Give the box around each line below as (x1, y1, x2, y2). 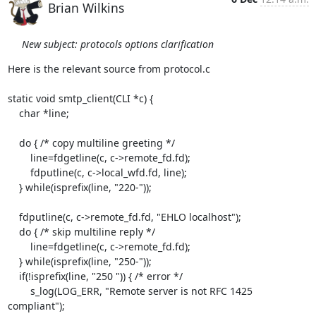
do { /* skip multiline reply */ (7, 225, 19, 238)
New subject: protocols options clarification (21, 37, 214, 51)
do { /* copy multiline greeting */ (7, 136, 19, 150)
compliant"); (7, 299, 65, 312)
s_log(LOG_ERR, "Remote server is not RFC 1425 (7, 284, 30, 298)
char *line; (7, 107, 19, 120)
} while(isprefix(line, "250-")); (7, 255, 19, 268)
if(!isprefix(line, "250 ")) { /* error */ (7, 269, 19, 283)
